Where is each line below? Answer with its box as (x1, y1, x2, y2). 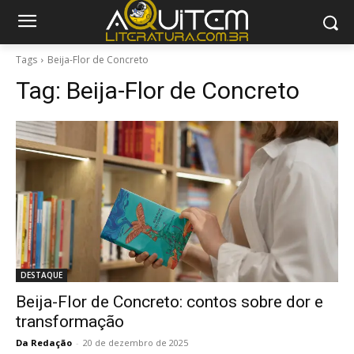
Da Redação (16, 337, 72, 348)
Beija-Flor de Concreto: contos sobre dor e (16, 292, 323, 311)
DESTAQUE (21, 269, 62, 281)
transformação (16, 312, 124, 331)
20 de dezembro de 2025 (83, 337, 188, 348)
